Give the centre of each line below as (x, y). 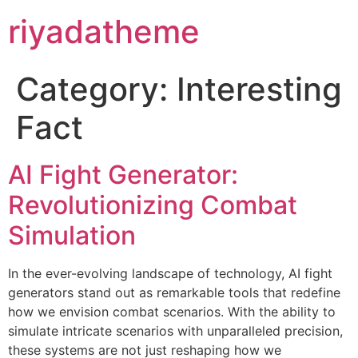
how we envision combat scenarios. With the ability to (172, 312)
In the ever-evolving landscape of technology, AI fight (170, 273)
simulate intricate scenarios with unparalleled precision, (175, 331)
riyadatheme (104, 32)
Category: (96, 89)
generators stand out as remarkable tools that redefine (174, 292)
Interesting (259, 89)
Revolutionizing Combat (153, 205)
